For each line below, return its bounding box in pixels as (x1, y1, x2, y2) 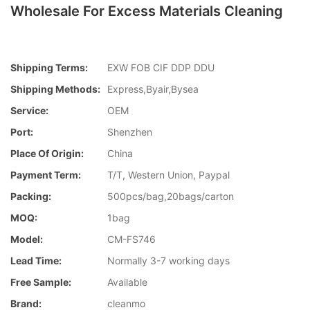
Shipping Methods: (10, 83, 100, 95)
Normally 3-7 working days (107, 255, 230, 267)
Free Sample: (10, 276, 71, 289)
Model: (10, 233, 43, 246)
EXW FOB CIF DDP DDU (107, 62, 215, 74)
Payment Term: (10, 169, 81, 181)
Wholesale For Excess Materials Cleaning (10, 3, 283, 19)
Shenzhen (107, 126, 152, 138)
